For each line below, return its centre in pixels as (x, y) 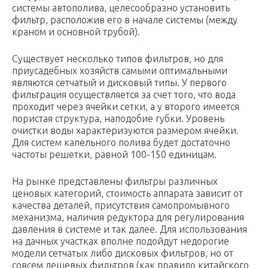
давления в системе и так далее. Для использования (130, 229)
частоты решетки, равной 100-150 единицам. (114, 155)
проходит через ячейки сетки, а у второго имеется (126, 107)
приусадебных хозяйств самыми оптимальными (120, 71)
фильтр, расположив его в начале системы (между (125, 20)
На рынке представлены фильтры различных (115, 182)
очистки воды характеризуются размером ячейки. (125, 131)
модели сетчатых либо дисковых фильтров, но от (123, 253)
